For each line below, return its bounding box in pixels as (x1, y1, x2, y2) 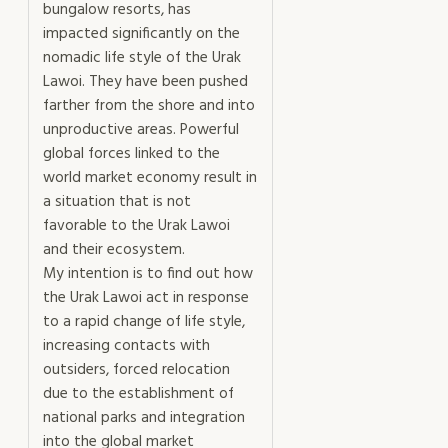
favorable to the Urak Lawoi (43, 213, 230, 238)
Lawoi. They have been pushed (43, 69, 248, 94)
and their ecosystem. (43, 237, 185, 262)
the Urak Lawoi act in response (43, 285, 249, 310)
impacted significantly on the (43, 21, 240, 46)
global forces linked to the (43, 141, 220, 166)
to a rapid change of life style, (43, 309, 245, 334)
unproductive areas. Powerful (43, 117, 239, 142)
